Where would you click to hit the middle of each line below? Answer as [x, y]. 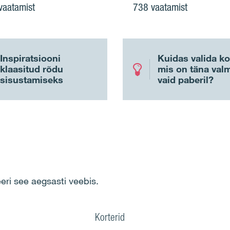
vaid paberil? [186, 80]
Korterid [111, 217]
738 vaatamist [160, 7]
